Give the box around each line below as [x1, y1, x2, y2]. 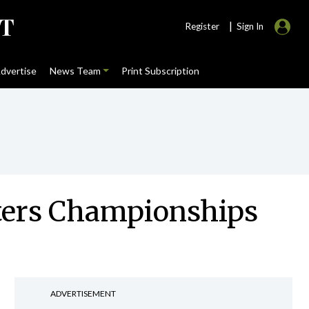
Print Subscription [121, 65, 199, 77]
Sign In [237, 21, 263, 32]
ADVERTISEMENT [50, 288, 116, 299]
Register [185, 21, 219, 32]
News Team [49, 65, 101, 77]
